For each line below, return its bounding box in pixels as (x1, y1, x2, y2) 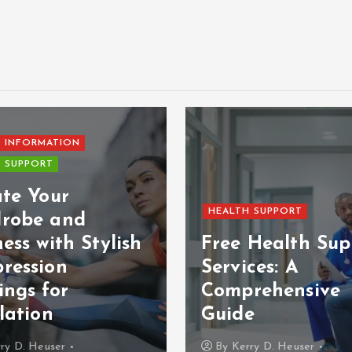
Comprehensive (201, 282, 341, 302)
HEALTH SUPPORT (207, 207, 302, 217)
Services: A (201, 258, 299, 278)
